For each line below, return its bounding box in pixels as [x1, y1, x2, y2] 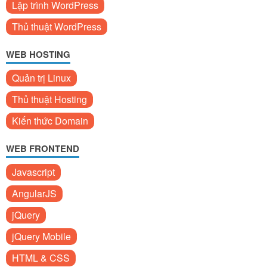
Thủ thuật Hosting [12, 92, 87, 107]
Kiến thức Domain [12, 114, 88, 128]
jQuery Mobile [12, 229, 71, 244]
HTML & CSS [12, 251, 70, 265]
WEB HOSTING [6, 48, 70, 61]
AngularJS [12, 187, 57, 201]
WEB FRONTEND [6, 142, 79, 156]
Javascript [12, 165, 55, 179]
